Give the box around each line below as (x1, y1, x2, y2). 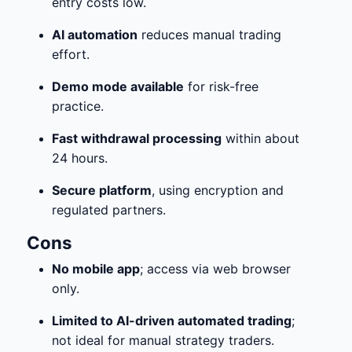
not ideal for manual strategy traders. (52, 332, 274, 348)
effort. (52, 46, 90, 62)
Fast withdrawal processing (52, 130, 222, 146)
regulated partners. (52, 202, 166, 218)
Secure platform (52, 182, 152, 198)
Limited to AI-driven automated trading (52, 313, 291, 328)
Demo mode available (52, 79, 184, 94)
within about (222, 130, 299, 146)
